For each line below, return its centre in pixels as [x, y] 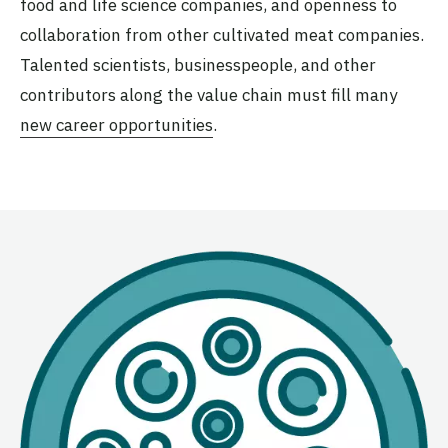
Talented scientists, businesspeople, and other [198, 64]
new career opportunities [116, 124]
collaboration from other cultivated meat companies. [222, 34]
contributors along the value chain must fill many [208, 94]
